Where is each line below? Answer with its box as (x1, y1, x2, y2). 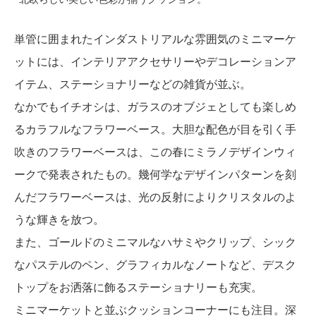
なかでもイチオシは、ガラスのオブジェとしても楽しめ (14, 101, 296, 114)
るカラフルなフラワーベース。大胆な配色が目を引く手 (14, 123, 296, 136)
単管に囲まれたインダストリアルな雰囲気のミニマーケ (14, 33, 296, 46)
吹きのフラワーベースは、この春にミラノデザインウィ (14, 146, 296, 159)
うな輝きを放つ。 (14, 214, 104, 226)
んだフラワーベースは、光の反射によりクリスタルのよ (14, 191, 296, 204)
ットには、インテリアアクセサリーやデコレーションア (14, 56, 296, 68)
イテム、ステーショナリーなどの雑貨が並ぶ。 (14, 78, 251, 91)
